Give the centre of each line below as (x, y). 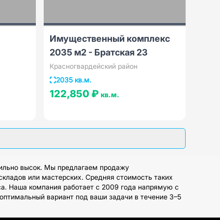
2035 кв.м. (73, 80)
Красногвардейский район (93, 66)
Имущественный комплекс (110, 39)
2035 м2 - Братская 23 (98, 52)
